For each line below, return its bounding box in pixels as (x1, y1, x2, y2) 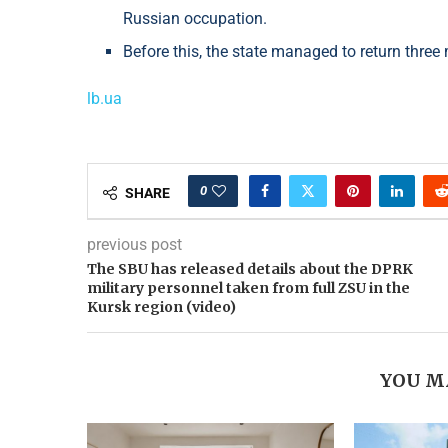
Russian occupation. (123, 9, 267, 29)
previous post (87, 235, 182, 255)
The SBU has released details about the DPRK (87, 260, 413, 279)
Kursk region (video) (87, 298, 236, 317)
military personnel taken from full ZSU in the (87, 279, 410, 298)
